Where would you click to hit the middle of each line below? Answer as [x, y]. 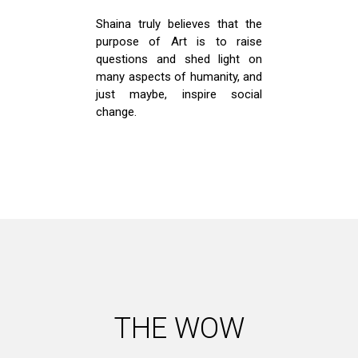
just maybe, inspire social [179, 94]
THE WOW [179, 328]
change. [116, 111]
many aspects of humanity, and [179, 76]
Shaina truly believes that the [179, 24]
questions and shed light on [179, 59]
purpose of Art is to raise [179, 41]
